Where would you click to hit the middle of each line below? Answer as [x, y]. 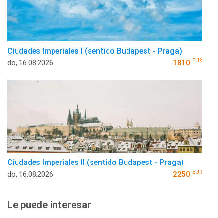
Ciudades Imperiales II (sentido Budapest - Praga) [96, 162]
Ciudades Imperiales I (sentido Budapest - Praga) [95, 51]
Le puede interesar [49, 205]
